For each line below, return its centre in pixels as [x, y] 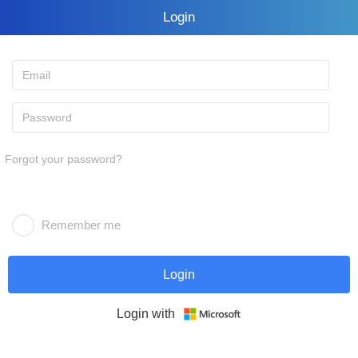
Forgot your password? [64, 159]
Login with [145, 314]
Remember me [81, 225]
